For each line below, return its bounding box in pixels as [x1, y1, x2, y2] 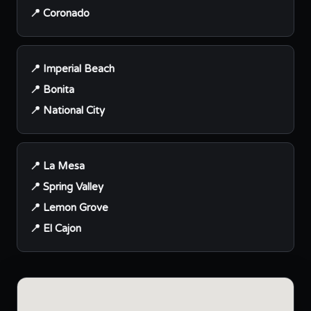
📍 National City [30, 104, 105, 117]
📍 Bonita [30, 83, 74, 96]
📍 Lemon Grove [30, 201, 108, 214]
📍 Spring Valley [30, 180, 103, 193]
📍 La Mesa [30, 160, 85, 172]
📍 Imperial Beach [30, 62, 115, 75]
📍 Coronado [30, 7, 90, 19]
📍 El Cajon [30, 222, 81, 235]
